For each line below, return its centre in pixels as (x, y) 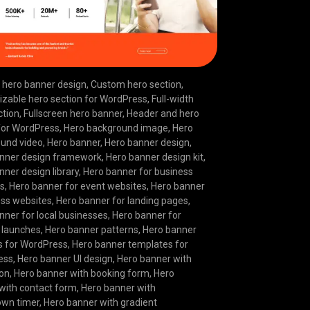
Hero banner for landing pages (122, 201)
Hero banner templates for (130, 245)
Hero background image (116, 128)
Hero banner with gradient (101, 303)
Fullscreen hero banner (73, 114)
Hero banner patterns (92, 230)
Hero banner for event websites (78, 186)
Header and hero (163, 114)
